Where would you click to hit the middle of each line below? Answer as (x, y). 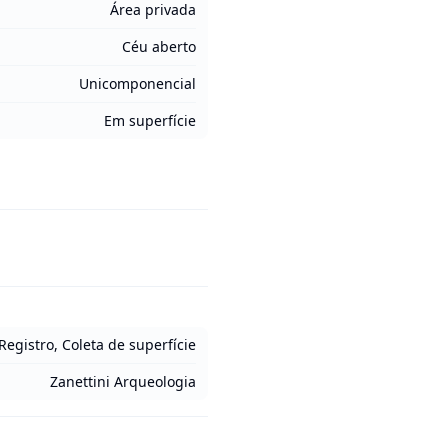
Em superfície (150, 120)
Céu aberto (159, 46)
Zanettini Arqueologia (123, 381)
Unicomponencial (137, 83)
